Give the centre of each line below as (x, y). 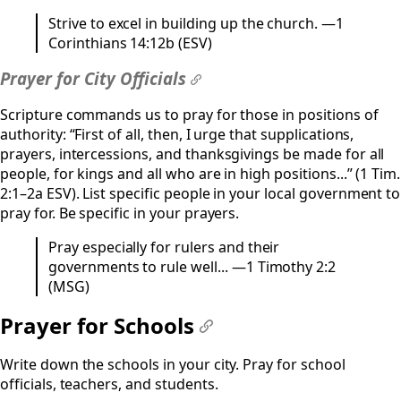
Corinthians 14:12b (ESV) (130, 43)
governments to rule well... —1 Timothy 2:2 (192, 267)
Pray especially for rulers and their (164, 247)
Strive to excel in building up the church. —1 (196, 24)
